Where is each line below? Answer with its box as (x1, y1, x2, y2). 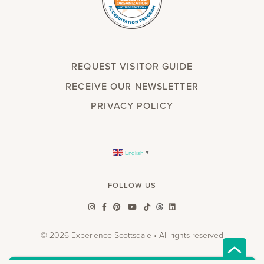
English (124, 148, 143, 157)
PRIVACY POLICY (91, 99, 173, 113)
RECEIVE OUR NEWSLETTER (65, 79, 199, 93)
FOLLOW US (108, 179, 156, 191)
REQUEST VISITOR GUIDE (71, 60, 193, 74)
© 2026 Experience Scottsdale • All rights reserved (41, 229, 223, 241)
